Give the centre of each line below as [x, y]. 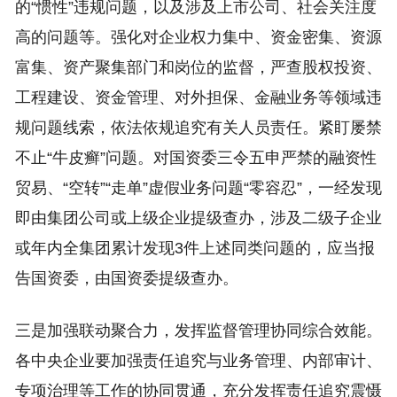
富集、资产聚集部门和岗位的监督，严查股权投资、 [198, 67]
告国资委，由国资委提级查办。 [126, 278]
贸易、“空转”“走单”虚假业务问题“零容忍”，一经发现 [198, 188]
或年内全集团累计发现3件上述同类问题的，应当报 [195, 248]
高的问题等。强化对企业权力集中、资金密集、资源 [198, 37]
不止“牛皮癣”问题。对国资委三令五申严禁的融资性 [195, 158]
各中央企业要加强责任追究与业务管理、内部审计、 [198, 361]
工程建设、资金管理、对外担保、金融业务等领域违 [198, 97]
